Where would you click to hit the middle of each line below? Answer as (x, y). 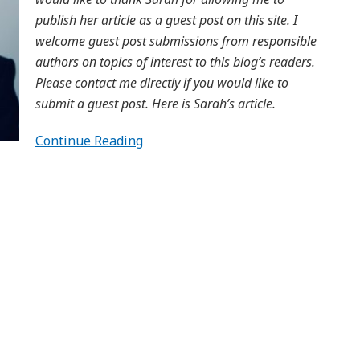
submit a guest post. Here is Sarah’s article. (155, 104)
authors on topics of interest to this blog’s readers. (175, 62)
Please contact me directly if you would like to (162, 83)
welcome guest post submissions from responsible (176, 41)
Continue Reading (89, 141)
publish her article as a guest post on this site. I (166, 20)
